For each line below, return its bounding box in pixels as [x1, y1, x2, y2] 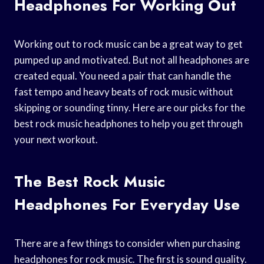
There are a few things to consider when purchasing [14, 236, 240, 249]
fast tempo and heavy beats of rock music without [14, 85, 233, 98]
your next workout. [14, 133, 98, 146]
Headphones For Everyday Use [14, 193, 240, 216]
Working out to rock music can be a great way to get [14, 37, 243, 50]
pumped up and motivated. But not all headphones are [14, 53, 249, 66]
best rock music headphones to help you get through [14, 117, 243, 130]
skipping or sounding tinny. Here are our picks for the [14, 101, 245, 114]
